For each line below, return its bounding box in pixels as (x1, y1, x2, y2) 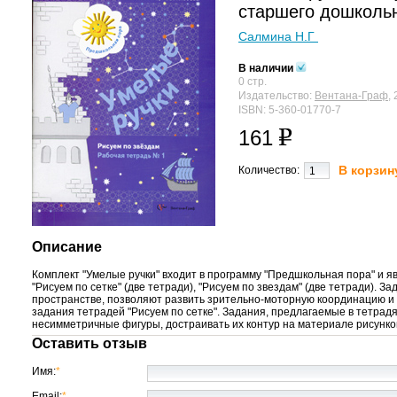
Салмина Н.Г (238, 29, 318, 43)
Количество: (238, 164, 300, 176)
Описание (32, 239, 102, 254)
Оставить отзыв (32, 336, 147, 351)
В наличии (238, 62, 296, 74)
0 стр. (238, 75, 267, 88)
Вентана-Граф (315, 90, 388, 102)
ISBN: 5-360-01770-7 (238, 104, 341, 116)
